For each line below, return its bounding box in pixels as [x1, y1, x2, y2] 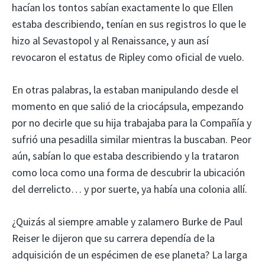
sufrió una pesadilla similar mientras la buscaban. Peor [12, 132, 251, 147]
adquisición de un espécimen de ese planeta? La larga [12, 248, 247, 262]
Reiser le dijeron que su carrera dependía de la [12, 231, 215, 245]
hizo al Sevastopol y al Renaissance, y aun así [12, 34, 209, 48]
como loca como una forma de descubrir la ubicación [12, 166, 245, 180]
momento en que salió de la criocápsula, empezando [12, 99, 244, 114]
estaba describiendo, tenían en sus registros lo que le [12, 17, 246, 31]
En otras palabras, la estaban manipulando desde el [12, 83, 238, 97]
